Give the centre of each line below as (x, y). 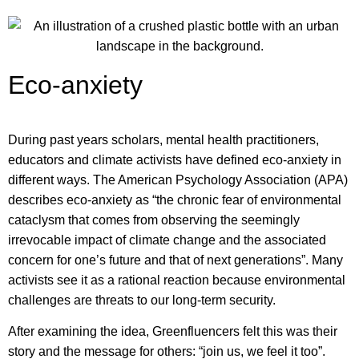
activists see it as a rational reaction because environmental (177, 280)
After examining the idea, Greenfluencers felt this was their (173, 332)
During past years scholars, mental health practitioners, (163, 139)
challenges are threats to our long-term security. (143, 300)
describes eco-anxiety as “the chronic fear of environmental (175, 200)
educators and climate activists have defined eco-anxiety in (175, 159)
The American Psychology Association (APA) (220, 179)
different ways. (50, 179)
